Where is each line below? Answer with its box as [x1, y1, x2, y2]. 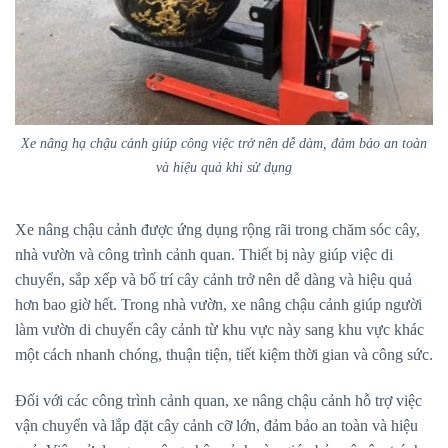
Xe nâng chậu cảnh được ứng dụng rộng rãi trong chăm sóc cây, [15, 220, 420, 238]
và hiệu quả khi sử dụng [156, 159, 292, 176]
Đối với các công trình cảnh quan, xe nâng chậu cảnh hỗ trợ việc [15, 391, 422, 409]
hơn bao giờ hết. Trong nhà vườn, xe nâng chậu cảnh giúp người [15, 295, 422, 313]
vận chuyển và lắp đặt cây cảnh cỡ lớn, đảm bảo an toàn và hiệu [15, 416, 418, 434]
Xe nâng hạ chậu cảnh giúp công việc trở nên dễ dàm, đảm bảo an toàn [21, 135, 427, 152]
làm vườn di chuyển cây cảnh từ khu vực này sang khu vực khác [15, 320, 424, 338]
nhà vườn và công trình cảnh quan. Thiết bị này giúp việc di [15, 245, 393, 263]
